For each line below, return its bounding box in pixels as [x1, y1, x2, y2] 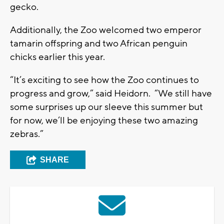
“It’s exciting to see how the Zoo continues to [10, 74, 199, 86]
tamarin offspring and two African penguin [10, 37, 187, 50]
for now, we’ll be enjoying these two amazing [10, 114, 198, 127]
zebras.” [10, 128, 43, 140]
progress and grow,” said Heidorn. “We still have [10, 87, 212, 100]
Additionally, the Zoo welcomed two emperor [10, 24, 201, 36]
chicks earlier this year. [10, 51, 105, 63]
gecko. [10, 1, 38, 13]
